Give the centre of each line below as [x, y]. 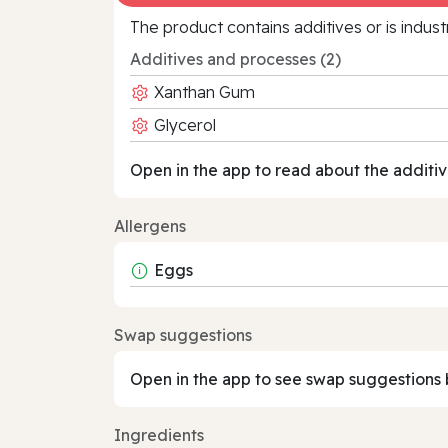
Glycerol [183, 124]
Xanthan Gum [202, 91]
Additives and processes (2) [235, 58]
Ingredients [159, 434]
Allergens [150, 225]
